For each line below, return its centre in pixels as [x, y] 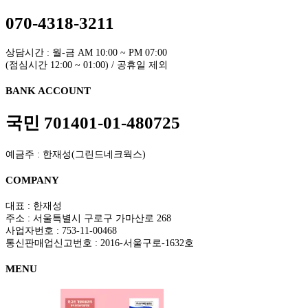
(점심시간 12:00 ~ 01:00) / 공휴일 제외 [87, 65]
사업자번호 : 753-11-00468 [61, 230]
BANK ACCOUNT [48, 91]
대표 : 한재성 [34, 206]
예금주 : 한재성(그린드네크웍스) [76, 154]
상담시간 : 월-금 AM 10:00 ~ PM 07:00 [86, 53]
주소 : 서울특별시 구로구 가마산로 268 [88, 218]
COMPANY [32, 180]
